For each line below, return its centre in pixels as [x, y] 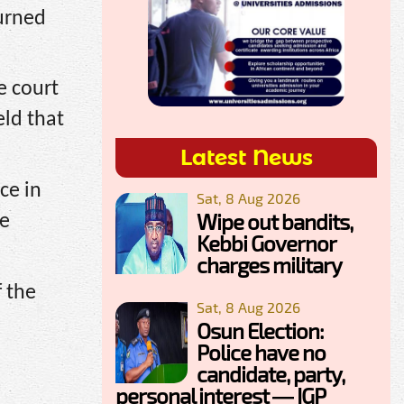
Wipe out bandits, [275, 221]
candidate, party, [271, 373]
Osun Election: [260, 330]
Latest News [246, 157]
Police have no [261, 352]
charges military [269, 264]
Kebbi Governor [266, 243]
